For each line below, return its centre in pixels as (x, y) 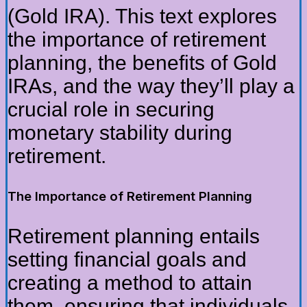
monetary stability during (120, 133)
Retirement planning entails (134, 236)
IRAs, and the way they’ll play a (151, 86)
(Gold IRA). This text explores (142, 16)
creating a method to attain (130, 283)
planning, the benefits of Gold (142, 63)
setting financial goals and (127, 260)
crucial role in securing (111, 110)
